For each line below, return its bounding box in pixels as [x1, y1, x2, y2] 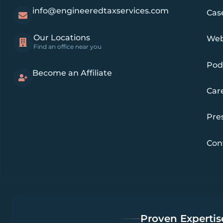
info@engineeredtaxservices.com [32, 5, 169, 15]
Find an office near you [33, 42, 102, 50]
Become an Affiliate [32, 68, 112, 78]
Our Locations [33, 32, 90, 42]
